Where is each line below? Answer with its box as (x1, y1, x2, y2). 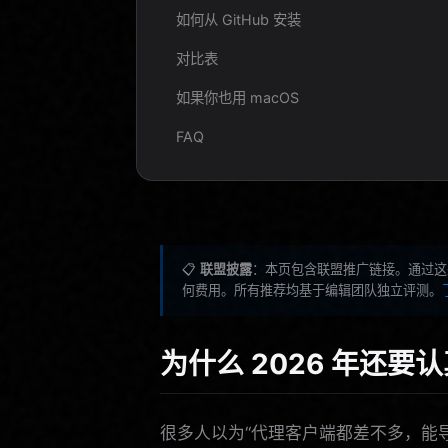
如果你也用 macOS (176, 89, 299, 106)
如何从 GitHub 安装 (176, 11, 301, 28)
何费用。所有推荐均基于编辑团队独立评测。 (182, 282, 443, 299)
